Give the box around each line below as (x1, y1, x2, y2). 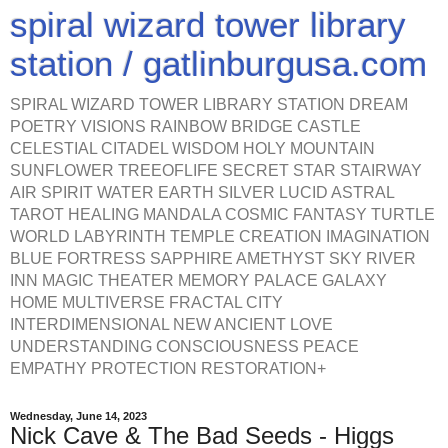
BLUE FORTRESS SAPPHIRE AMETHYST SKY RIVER (10, 250, 416, 267)
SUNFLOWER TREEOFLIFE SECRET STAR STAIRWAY (10, 162, 422, 179)
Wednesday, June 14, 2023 (10, 410, 147, 422)
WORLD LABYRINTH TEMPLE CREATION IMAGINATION (10, 228, 430, 245)
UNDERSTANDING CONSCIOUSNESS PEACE (10, 338, 359, 355)
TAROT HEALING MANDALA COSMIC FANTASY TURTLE (10, 206, 435, 223)
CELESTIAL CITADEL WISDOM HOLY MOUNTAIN (10, 140, 375, 157)
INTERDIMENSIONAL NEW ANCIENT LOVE (10, 316, 333, 333)
